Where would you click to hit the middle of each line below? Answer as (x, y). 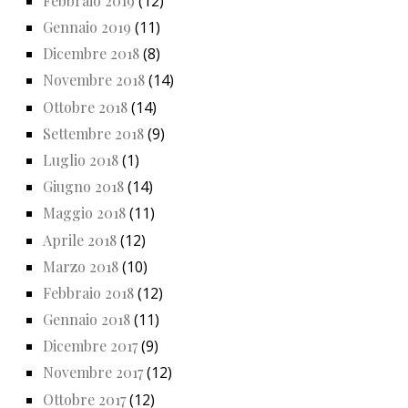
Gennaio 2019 (87, 27)
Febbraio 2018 (88, 292)
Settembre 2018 (93, 133)
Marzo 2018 (81, 266)
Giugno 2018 (83, 187)
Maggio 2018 (84, 213)
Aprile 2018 (80, 240)
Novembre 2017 (93, 372)
